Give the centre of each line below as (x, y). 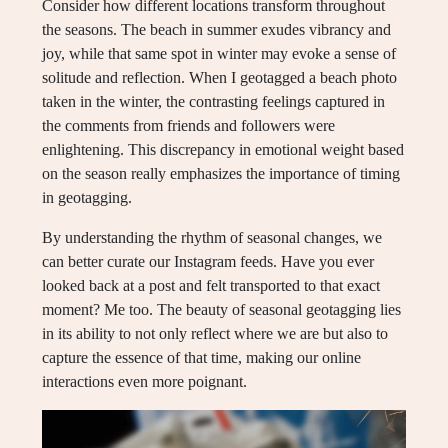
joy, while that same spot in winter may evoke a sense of (219, 54)
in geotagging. (87, 198)
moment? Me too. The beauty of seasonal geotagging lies (221, 310)
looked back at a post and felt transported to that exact (211, 286)
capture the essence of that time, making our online (201, 358)
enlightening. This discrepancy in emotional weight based (223, 150)
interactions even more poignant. (144, 382)
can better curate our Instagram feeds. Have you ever (208, 262)
